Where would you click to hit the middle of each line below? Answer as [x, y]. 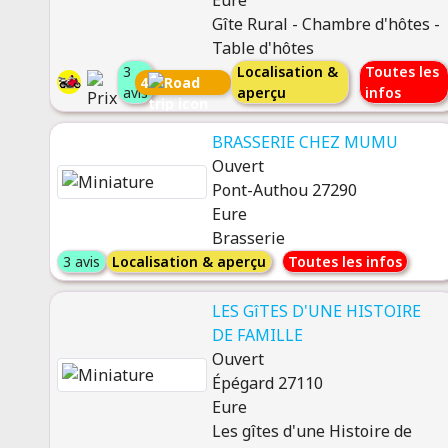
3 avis [81, 261]
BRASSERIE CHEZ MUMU [304, 142]
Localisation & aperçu [188, 261]
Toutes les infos [344, 261]
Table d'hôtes [262, 48]
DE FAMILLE [257, 335]
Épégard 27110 [267, 383]
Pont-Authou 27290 [284, 190]
